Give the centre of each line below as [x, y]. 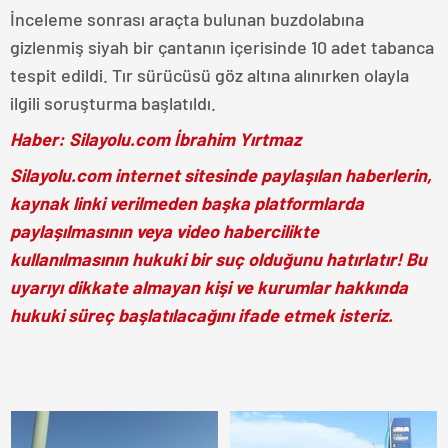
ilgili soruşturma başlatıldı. [113, 102]
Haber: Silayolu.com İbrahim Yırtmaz [155, 138]
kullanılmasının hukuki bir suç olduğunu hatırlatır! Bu [218, 258]
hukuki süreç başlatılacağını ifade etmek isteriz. [201, 314]
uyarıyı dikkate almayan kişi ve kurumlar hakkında [209, 286]
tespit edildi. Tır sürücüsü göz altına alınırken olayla [209, 74]
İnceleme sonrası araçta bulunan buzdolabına [187, 18]
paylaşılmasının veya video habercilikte [164, 230]
